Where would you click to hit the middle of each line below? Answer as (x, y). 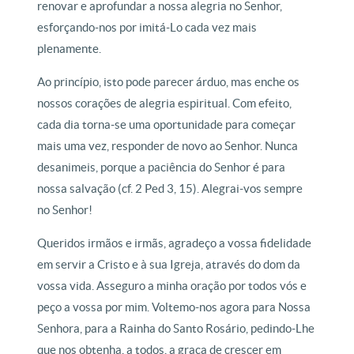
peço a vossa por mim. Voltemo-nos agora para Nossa (174, 307)
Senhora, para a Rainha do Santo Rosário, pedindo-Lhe (176, 328)
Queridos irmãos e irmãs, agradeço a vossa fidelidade (175, 243)
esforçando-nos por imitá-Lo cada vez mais (147, 27)
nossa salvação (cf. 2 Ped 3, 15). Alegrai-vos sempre (170, 188)
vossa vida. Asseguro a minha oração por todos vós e (172, 286)
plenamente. (70, 49)
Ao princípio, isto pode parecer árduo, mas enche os (169, 82)
